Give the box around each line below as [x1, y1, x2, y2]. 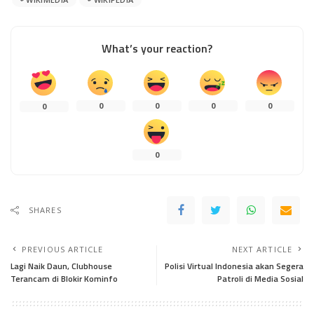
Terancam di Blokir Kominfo [11, 272, 118, 286]
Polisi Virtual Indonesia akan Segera [165, 259, 303, 273]
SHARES [29, 205, 62, 216]
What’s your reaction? [102, 39, 212, 57]
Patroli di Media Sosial [217, 272, 303, 286]
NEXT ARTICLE [231, 244, 292, 255]
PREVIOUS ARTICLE [22, 244, 104, 255]
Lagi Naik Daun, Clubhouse [11, 259, 112, 273]
